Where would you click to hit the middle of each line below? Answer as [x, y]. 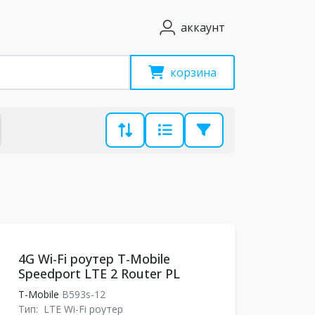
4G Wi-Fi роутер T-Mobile [94, 259]
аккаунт [203, 27]
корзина [193, 72]
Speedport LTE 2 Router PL [99, 274]
